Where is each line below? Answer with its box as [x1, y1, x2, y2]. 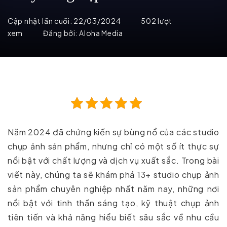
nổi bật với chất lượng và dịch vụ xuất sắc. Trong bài [8, 155, 219, 166]
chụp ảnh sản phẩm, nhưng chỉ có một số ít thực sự [8, 141, 219, 152]
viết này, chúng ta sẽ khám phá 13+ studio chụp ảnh [8, 169, 219, 180]
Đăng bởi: [43, 28, 80, 37]
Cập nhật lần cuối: [8, 16, 74, 25]
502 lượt [141, 16, 172, 25]
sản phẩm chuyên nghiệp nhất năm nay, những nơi [8, 183, 219, 195]
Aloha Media [79, 28, 123, 37]
